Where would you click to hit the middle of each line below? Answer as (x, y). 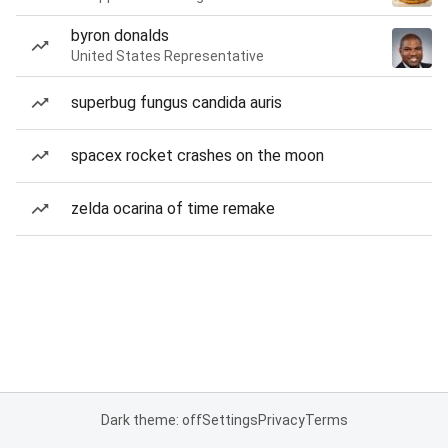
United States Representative (167, 56)
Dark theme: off (151, 420)
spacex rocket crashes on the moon (197, 155)
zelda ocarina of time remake (173, 208)
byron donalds (120, 35)
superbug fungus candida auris (176, 102)
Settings (229, 420)
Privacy (281, 420)
